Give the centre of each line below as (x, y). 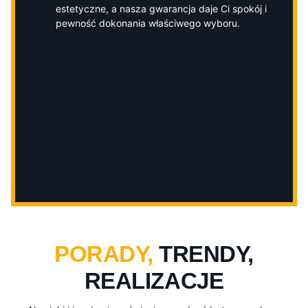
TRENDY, (206, 254)
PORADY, (107, 254)
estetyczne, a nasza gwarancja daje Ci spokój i (161, 9)
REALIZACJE (154, 281)
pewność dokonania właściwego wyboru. (147, 23)
